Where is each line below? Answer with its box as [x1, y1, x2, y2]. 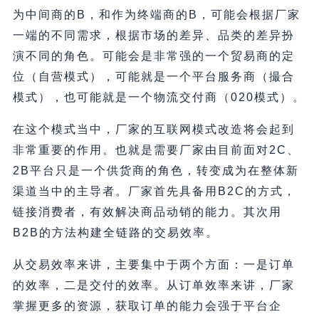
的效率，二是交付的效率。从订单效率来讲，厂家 [12, 279, 295, 292]
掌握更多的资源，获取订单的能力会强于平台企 [12, 300, 282, 313]
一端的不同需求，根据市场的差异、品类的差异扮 [12, 29, 295, 42]
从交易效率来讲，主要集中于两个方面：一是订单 [12, 258, 295, 271]
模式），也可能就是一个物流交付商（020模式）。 [12, 91, 305, 104]
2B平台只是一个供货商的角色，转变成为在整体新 [12, 164, 299, 177]
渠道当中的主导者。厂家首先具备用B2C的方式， [12, 185, 296, 198]
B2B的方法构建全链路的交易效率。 [12, 226, 219, 239]
